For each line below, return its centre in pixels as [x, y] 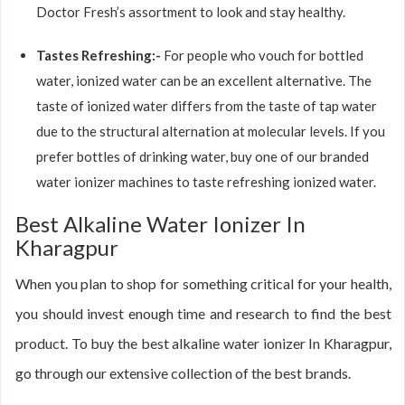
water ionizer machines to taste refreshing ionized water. [206, 182]
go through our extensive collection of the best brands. [183, 373]
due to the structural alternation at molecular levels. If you [211, 131]
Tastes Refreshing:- [100, 55]
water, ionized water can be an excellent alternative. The [204, 80]
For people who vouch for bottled [264, 55]
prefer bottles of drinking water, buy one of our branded [202, 156]
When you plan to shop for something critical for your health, [203, 283]
